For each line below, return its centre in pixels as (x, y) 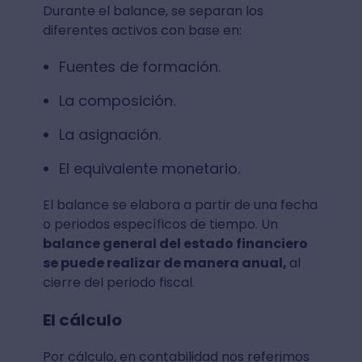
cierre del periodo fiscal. (118, 283)
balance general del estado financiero (175, 244)
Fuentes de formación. (139, 67)
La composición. (117, 101)
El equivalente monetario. (149, 169)
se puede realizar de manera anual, (166, 263)
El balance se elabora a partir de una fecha (180, 205)
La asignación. (109, 135)
